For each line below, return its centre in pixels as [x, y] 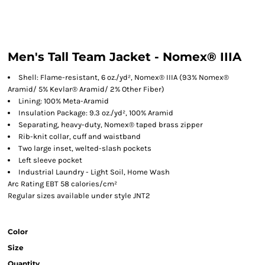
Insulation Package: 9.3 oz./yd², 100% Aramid [96, 113]
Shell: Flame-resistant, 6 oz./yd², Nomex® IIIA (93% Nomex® [124, 77]
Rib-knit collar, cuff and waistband [80, 136]
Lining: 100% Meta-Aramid [64, 101]
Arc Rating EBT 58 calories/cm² [62, 184]
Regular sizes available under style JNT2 [79, 195]
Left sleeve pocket [50, 160]
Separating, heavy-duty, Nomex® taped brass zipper [111, 125]
